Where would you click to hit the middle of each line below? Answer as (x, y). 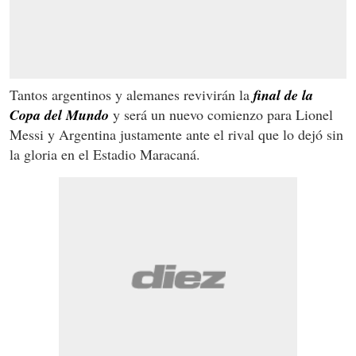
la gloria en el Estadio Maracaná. (105, 154)
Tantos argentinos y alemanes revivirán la (132, 94)
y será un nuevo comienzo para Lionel (221, 114)
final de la (283, 95)
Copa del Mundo (59, 114)
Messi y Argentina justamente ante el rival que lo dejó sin (176, 134)
